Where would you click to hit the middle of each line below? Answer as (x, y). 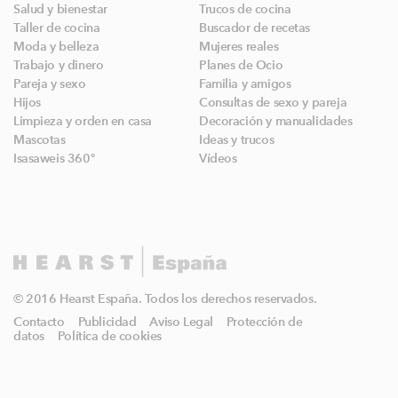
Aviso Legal (181, 322)
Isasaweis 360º (54, 159)
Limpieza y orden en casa (83, 122)
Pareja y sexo (50, 84)
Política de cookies (109, 337)
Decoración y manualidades (276, 122)
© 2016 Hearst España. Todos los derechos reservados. (165, 299)
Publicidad (107, 322)
